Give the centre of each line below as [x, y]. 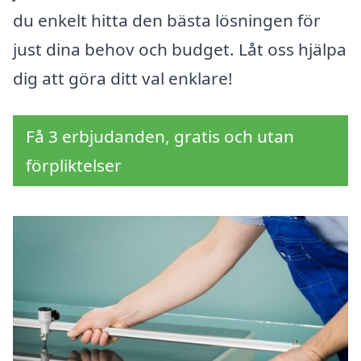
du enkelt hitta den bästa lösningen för [167, 21]
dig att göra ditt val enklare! [123, 79]
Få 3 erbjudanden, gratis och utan [160, 137]
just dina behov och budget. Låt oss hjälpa [180, 50]
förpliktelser [74, 166]
